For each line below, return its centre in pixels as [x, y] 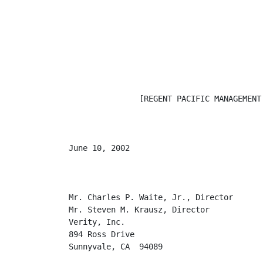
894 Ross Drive [102, 234]
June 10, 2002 [99, 148]
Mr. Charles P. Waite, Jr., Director [151, 197]
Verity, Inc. [97, 222]
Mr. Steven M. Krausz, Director [139, 210]
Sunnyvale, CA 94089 [116, 247]
